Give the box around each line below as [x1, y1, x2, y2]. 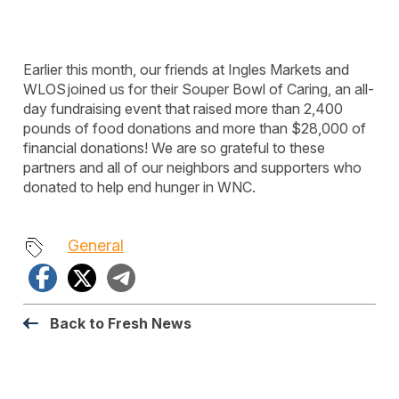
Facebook [57, 260, 183, 295]
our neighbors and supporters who [138, 159, 362, 176]
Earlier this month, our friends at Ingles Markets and [23, 61, 349, 78]
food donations [93, 119, 191, 137]
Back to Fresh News [50, 314, 191, 332]
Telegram [135, 260, 258, 295]
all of [107, 159, 138, 176]
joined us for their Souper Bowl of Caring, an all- [66, 80, 374, 98]
